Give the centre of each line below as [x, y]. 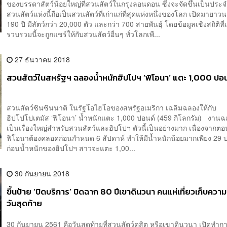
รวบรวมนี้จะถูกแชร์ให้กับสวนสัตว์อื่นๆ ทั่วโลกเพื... [84, 34]
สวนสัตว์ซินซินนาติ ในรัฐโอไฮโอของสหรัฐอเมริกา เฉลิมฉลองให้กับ [112, 107]
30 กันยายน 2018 [41, 173]
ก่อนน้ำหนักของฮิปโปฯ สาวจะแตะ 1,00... [71, 148]
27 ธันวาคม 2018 [42, 59]
